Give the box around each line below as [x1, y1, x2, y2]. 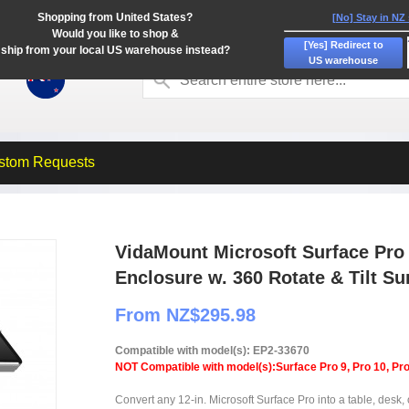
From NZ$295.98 [115, 305, 256, 325]
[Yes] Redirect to [303, 38, 383, 50]
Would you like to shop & [51, 27, 179, 40]
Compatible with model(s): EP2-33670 [115, 344, 309, 357]
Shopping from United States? [37, 11, 193, 24]
